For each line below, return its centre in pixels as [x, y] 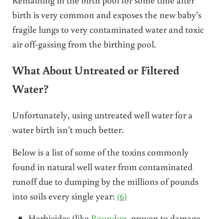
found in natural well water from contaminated [102, 167]
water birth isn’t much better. [68, 130]
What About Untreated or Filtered [96, 70]
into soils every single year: [64, 196]
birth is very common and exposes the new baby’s [107, 14]
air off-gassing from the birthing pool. [84, 44]
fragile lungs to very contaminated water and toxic [108, 29]
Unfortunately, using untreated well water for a [102, 115]
